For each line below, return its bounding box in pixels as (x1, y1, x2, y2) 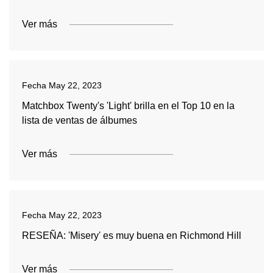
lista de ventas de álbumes (21, 115, 137, 126)
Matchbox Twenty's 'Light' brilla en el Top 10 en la (21, 101, 235, 111)
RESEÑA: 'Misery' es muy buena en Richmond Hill (21, 230, 241, 241)
